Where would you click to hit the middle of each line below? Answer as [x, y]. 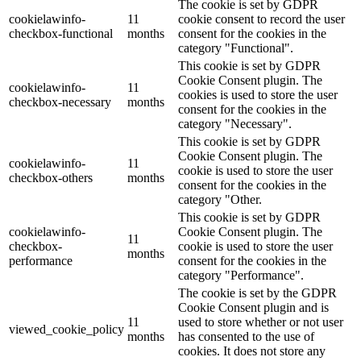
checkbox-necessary [60, 102]
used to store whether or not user [261, 322]
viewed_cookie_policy [66, 329]
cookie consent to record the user [261, 19]
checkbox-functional [61, 33]
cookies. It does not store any [252, 351]
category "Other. [220, 199]
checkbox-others [51, 177]
